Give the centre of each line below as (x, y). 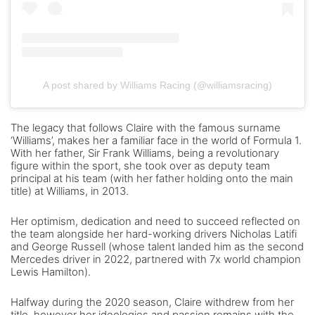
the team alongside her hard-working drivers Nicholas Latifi (154, 233)
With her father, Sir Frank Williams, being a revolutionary (145, 153)
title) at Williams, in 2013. (70, 191)
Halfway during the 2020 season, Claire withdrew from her (152, 302)
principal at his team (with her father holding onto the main (152, 178)
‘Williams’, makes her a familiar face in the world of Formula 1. (156, 140)
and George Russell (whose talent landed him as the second (157, 246)
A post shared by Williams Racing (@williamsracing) (157, 85)
